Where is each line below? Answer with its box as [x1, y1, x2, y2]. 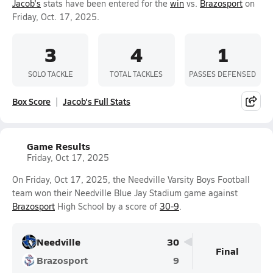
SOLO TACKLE [27, 68, 73, 79]
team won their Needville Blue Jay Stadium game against [12, 187, 238, 199]
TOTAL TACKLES [110, 68, 163, 79]
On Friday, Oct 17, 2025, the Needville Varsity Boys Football [12, 174, 250, 185]
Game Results [27, 139, 90, 153]
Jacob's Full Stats [63, 95, 130, 107]
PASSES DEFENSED [189, 68, 257, 79]
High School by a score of [55, 200, 160, 212]
